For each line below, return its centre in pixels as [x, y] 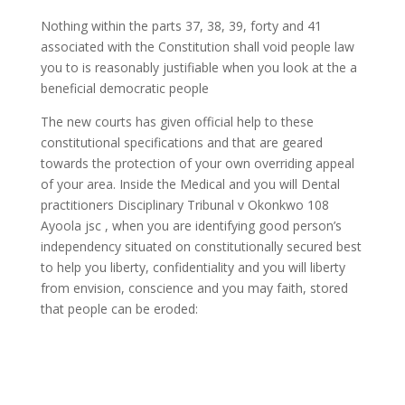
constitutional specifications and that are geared [181, 142]
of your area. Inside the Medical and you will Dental [190, 184]
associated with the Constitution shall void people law [197, 47]
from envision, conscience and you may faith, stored [194, 288]
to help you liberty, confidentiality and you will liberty [193, 267]
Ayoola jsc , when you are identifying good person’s [191, 226]
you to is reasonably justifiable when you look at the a [198, 67]
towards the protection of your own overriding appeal [197, 163]
